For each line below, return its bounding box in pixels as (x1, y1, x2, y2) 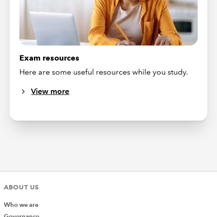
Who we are (4, 201, 38, 209)
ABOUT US (4, 183, 40, 191)
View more (31, 86, 70, 96)
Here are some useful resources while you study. (19, 67, 188, 77)
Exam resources (19, 53, 80, 62)
